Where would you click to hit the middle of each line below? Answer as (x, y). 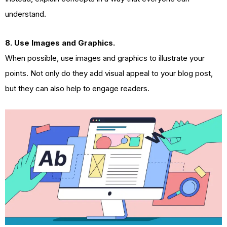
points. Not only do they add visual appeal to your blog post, (109, 73)
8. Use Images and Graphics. (60, 43)
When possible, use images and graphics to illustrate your (105, 58)
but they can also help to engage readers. (77, 88)
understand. (26, 14)
